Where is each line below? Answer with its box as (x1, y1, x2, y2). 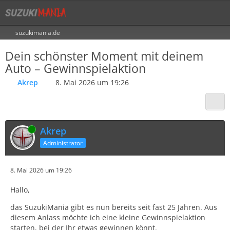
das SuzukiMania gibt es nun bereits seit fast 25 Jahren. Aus (10, 202, 217, 212)
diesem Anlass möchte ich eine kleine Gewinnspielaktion (10, 213, 205, 222)
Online (10, 125, 29, 133)
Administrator (43, 138, 83, 147)
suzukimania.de (15, 28, 60, 37)
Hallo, (10, 185, 30, 195)
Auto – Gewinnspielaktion (5, 60, 146, 76)
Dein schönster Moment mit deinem (5, 48, 203, 64)
